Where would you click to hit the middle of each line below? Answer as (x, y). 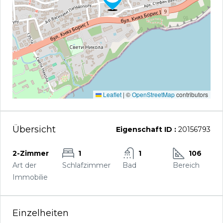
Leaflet (111, 94)
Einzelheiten (41, 213)
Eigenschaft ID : (146, 129)
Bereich (186, 165)
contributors (191, 94)
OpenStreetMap (153, 94)
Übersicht (34, 129)
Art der (24, 165)
